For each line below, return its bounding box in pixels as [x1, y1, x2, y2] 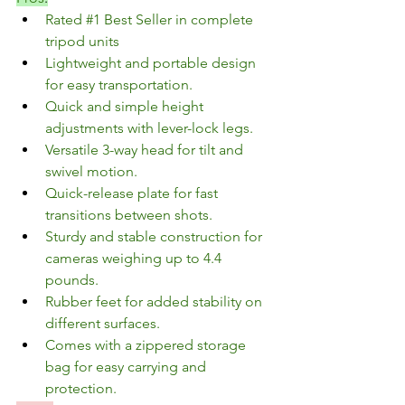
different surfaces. [45, 315, 160, 333]
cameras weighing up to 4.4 [45, 250, 225, 268]
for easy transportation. [45, 76, 193, 94]
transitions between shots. [45, 206, 212, 224]
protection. [45, 380, 117, 398]
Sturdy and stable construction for [45, 228, 266, 246]
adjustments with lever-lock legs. [45, 119, 253, 137]
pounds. [45, 271, 99, 289]
